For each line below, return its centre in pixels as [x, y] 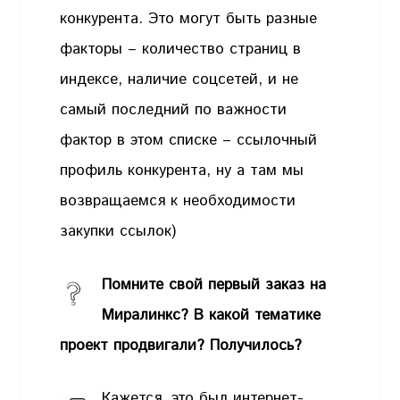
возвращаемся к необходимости [178, 201]
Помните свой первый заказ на [214, 284]
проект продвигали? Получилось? [181, 345]
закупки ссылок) [118, 232]
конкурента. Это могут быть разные [189, 19]
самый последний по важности [174, 110]
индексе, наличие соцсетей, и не [179, 80]
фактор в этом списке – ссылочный [189, 141]
